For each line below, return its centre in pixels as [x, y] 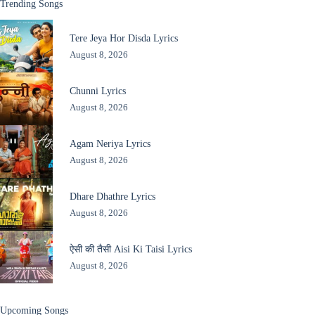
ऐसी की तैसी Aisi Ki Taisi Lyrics [130, 249]
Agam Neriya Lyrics [110, 143]
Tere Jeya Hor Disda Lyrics [123, 38]
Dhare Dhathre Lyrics [112, 196]
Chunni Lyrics [97, 90]
